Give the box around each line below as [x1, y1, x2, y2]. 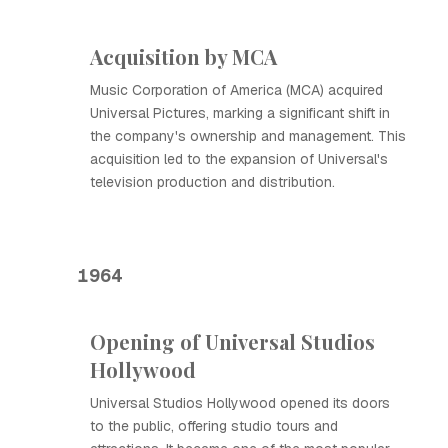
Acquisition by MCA [90, 43, 277, 70]
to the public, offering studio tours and [90, 417, 338, 435]
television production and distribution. [90, 173, 335, 191]
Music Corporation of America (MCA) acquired [90, 81, 383, 99]
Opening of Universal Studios [90, 328, 375, 355]
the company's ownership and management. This [90, 127, 406, 145]
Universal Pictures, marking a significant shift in [90, 104, 390, 122]
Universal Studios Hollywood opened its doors [90, 394, 390, 412]
